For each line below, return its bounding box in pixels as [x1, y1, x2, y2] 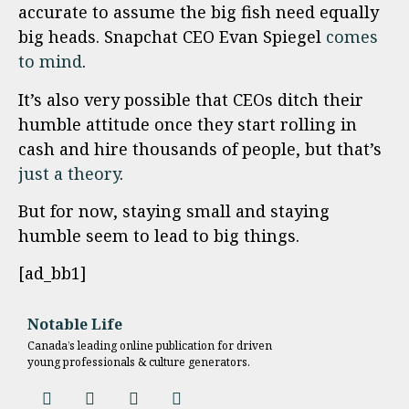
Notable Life [27, 313, 122, 334]
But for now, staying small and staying [18, 199, 330, 222]
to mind [18, 50, 82, 73]
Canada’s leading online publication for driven [27, 337, 272, 353]
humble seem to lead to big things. [18, 224, 299, 246]
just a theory [18, 162, 120, 184]
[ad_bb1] [18, 262, 87, 285]
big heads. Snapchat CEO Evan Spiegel [18, 26, 326, 48]
